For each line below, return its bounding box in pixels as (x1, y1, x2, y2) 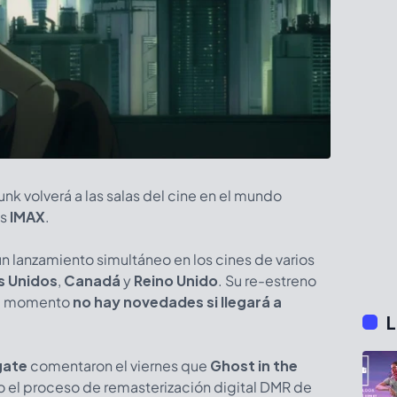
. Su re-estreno (218, 270, 316, 290)
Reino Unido (134, 270, 218, 290)
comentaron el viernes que (27, 355, 210, 375)
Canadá (64, 270, 123, 290)
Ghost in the (210, 355, 298, 375)
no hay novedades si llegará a (70, 292, 282, 311)
